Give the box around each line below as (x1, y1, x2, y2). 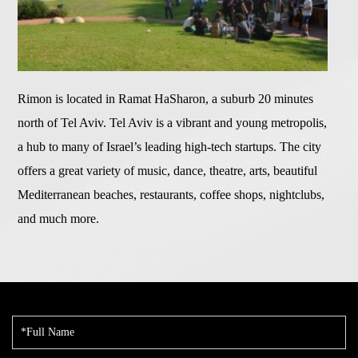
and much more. (18, 212, 100, 226)
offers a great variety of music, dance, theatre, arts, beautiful (18, 164, 318, 178)
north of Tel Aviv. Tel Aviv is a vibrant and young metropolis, (18, 116, 328, 130)
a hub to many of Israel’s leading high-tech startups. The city (18, 140, 322, 154)
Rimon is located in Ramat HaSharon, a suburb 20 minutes (18, 92, 314, 106)
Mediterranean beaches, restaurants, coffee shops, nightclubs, (18, 188, 325, 202)
